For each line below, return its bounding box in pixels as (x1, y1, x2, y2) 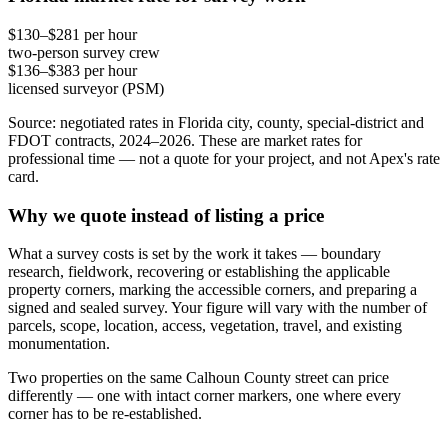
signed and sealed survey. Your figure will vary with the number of (8, 299, 427, 317)
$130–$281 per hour (8, 25, 137, 43)
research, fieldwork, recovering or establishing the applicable (8, 263, 390, 281)
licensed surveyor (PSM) (8, 79, 164, 97)
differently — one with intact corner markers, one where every (8, 387, 401, 405)
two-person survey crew (8, 43, 160, 61)
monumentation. (8, 335, 110, 353)
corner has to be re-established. (8, 405, 202, 423)
